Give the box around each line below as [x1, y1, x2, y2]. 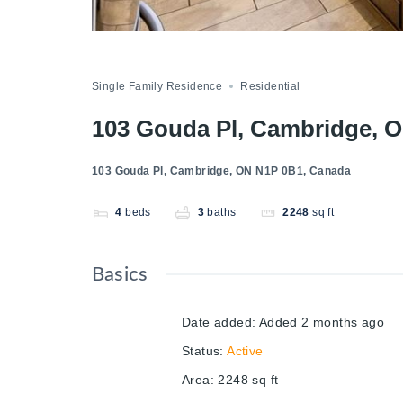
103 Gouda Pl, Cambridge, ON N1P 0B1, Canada [92, 164, 352, 177]
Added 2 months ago [258, 315, 385, 330]
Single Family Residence [92, 79, 223, 93]
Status [182, 344, 220, 359]
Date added [182, 315, 253, 330]
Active [227, 344, 264, 359]
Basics [92, 264, 148, 285]
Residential [240, 79, 300, 93]
